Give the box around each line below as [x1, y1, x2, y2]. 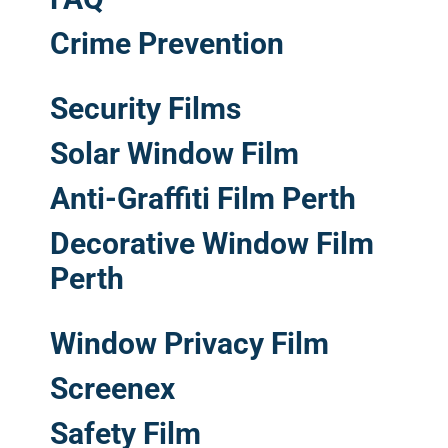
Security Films [50, 90, 241, 126]
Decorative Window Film [50, 225, 374, 261]
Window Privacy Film [50, 325, 329, 361]
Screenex [50, 370, 175, 406]
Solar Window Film [50, 135, 299, 171]
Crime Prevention [50, 25, 284, 61]
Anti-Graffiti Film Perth [50, 180, 356, 216]
